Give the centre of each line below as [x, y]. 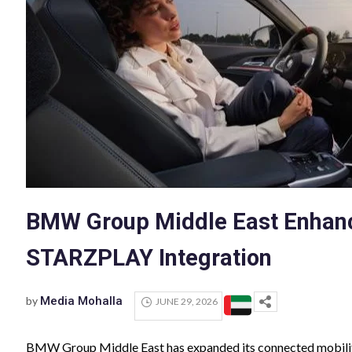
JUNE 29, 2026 [187, 302]
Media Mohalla [82, 301]
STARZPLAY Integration [149, 257]
